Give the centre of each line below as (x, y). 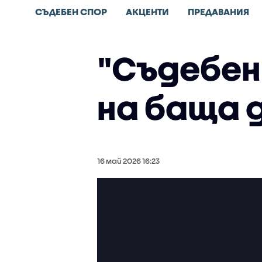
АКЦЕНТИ (147, 11)
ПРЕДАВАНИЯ (218, 11)
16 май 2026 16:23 (128, 161)
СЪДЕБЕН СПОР (71, 11)
